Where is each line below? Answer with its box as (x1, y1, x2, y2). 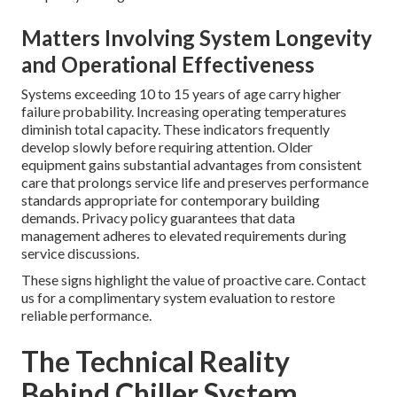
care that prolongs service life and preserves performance (21, 174, 369, 191)
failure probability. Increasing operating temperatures (21, 103, 346, 121)
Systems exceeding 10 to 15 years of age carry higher (21, 85, 341, 103)
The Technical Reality (21, 344, 290, 379)
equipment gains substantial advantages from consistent (21, 156, 362, 174)
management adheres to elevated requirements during (21, 227, 346, 245)
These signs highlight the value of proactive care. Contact (21, 271, 366, 289)
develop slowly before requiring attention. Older (21, 138, 313, 156)
